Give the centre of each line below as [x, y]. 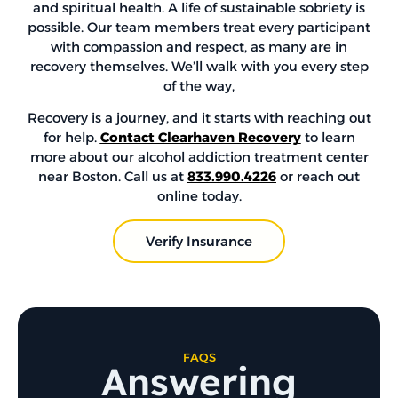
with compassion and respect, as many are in [199, 46]
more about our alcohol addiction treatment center [199, 157]
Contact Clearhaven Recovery [200, 138]
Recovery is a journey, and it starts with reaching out [199, 118]
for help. [72, 138]
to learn [328, 138]
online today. [199, 196]
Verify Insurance [199, 241]
